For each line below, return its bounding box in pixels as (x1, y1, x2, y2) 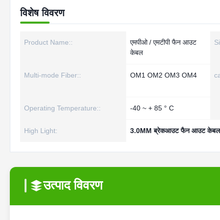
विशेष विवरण (20, 7, 64, 18)
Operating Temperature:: (24, 104, 101, 112)
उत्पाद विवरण (43, 178, 103, 192)
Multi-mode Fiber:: (24, 71, 81, 79)
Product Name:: (24, 38, 73, 46)
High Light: (24, 127, 57, 135)
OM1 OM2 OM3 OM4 (130, 71, 197, 79)
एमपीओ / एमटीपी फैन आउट (130, 38, 196, 46)
